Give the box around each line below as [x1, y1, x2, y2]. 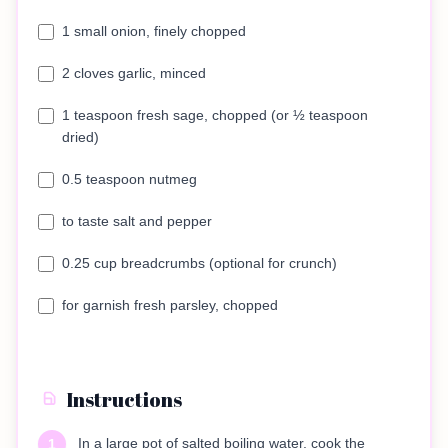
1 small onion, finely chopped [62, 23, 246, 40]
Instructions [66, 386, 182, 414]
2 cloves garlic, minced [62, 65, 206, 82]
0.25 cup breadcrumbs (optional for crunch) [62, 255, 337, 272]
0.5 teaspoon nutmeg [62, 171, 197, 188]
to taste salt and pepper [62, 213, 212, 230]
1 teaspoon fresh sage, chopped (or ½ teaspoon [61, 107, 368, 124]
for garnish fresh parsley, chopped [62, 297, 278, 314]
